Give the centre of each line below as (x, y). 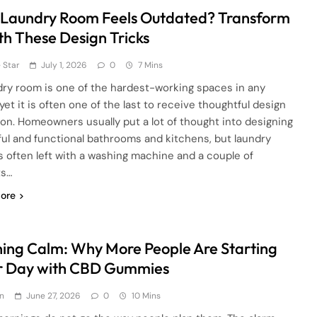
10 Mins (146, 296)
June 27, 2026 (54, 296)
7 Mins (151, 65)
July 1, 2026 (64, 65)
